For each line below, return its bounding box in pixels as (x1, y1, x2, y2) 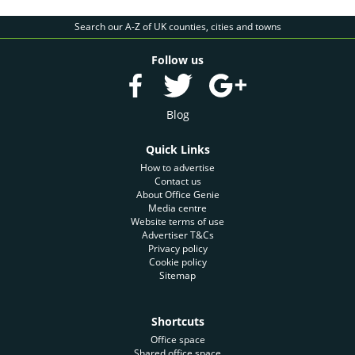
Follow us (151, 52, 204, 68)
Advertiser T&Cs (141, 228, 214, 242)
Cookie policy (148, 255, 207, 269)
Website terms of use (131, 215, 224, 229)
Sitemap (159, 269, 196, 283)
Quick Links (145, 142, 210, 158)
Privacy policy (147, 242, 208, 256)
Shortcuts (151, 314, 204, 330)
